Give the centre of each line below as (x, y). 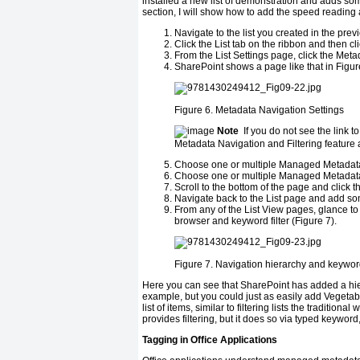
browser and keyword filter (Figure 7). (256, 221)
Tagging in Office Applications (210, 340)
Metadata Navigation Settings (280, 110)
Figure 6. (195, 110)
